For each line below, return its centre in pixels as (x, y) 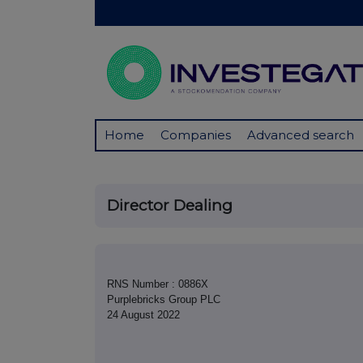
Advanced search (301, 135)
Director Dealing (170, 206)
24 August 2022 (143, 315)
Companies (196, 135)
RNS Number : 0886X (158, 284)
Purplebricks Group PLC (164, 300)
